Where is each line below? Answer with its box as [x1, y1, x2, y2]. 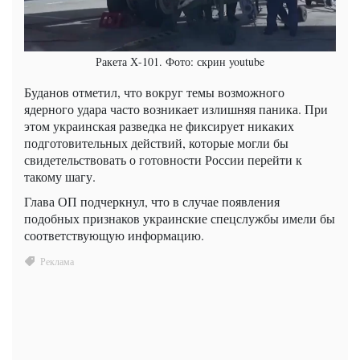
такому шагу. [24, 168, 96, 186]
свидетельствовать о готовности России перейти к [24, 151, 302, 169]
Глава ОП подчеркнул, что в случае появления [24, 193, 280, 211]
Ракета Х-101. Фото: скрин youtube [96, 54, 264, 70]
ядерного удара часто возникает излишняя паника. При [24, 100, 328, 118]
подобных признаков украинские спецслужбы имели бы [24, 210, 335, 227]
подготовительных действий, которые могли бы [24, 134, 288, 152]
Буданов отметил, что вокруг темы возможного [24, 84, 284, 101]
